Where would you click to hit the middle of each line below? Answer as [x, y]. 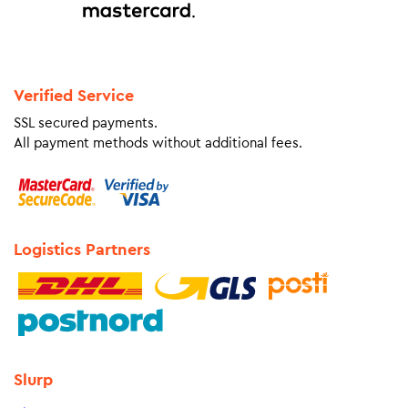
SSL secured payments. [86, 123]
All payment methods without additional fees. [158, 143]
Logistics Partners [82, 250]
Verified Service [74, 96]
